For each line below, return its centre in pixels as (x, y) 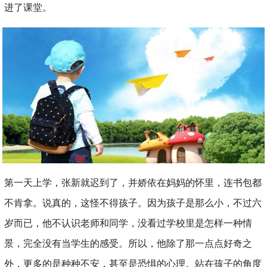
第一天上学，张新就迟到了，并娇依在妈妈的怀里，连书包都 (133, 183)
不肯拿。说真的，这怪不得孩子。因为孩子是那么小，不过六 (133, 203)
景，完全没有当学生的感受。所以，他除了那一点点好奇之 (128, 244)
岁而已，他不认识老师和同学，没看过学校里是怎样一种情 (128, 223)
